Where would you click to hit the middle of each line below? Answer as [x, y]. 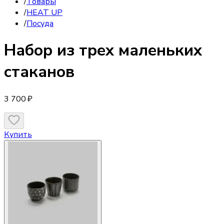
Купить [18, 134]
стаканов [39, 72]
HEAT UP [44, 12]
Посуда [40, 23]
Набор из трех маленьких [103, 50]
